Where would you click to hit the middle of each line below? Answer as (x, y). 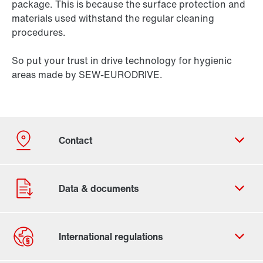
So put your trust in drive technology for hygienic (122, 61)
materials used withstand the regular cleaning (113, 18)
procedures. (39, 33)
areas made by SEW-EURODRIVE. (87, 75)
